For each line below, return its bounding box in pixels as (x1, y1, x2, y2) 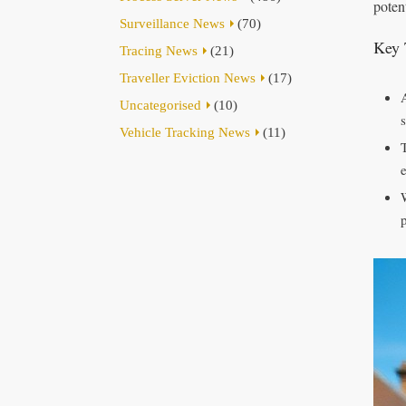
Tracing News (120, 43, 198, 58)
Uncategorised (120, 98, 201, 112)
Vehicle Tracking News (120, 125, 250, 140)
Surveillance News (120, 16, 225, 31)
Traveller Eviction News (120, 71, 256, 85)
